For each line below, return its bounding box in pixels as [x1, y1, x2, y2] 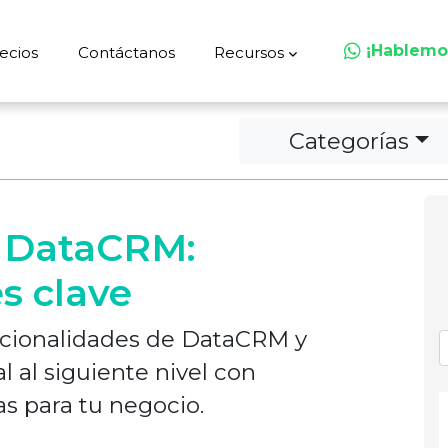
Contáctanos [77, 42, 175, 62]
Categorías [289, 126, 410, 155]
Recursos [214, 42, 285, 62]
